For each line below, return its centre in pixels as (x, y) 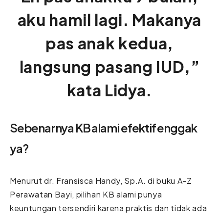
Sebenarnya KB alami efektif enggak (104, 127)
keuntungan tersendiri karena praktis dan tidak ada (109, 208)
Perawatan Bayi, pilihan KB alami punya (86, 194)
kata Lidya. (109, 90)
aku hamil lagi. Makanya (109, 19)
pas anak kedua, (109, 43)
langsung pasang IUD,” (109, 66)
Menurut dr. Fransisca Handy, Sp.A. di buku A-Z (101, 180)
